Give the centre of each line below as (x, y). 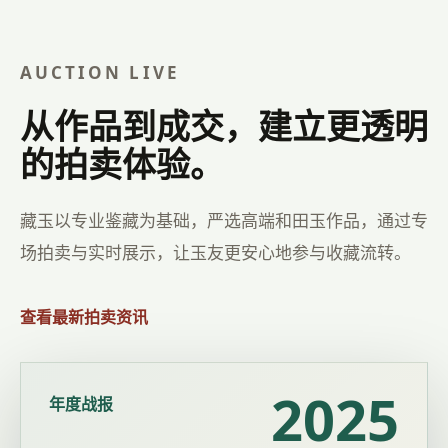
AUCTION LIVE (100, 72)
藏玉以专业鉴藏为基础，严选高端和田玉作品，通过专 (224, 220)
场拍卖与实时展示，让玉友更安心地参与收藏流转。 (215, 252)
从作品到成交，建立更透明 (224, 126)
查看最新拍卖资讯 (84, 317)
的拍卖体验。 (122, 164)
